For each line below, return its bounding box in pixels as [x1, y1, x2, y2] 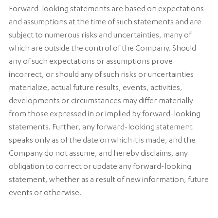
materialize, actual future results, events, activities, [9, 84, 183, 93]
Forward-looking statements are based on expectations [9, 5, 204, 15]
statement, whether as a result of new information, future [9, 176, 209, 185]
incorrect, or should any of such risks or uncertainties [9, 71, 194, 80]
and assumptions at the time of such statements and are [9, 18, 202, 28]
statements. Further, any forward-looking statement [9, 124, 193, 133]
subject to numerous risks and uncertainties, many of [9, 32, 192, 41]
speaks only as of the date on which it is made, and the [9, 137, 196, 146]
